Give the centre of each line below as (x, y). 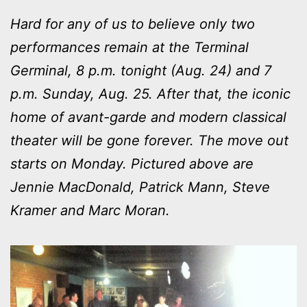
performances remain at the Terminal (130, 47)
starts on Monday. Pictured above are (132, 163)
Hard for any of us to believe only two (133, 24)
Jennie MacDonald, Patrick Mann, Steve (140, 187)
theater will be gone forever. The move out (149, 140)
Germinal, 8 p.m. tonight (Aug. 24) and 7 (141, 70)
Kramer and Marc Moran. (90, 210)
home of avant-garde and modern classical (148, 117)
